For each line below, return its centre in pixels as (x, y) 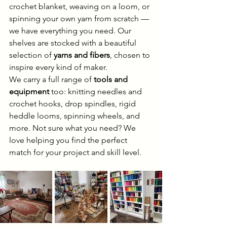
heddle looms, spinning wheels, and (75, 116)
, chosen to (131, 55)
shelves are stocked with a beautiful (74, 43)
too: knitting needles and (97, 92)
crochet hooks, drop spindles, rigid (73, 104)
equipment (29, 92)
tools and (112, 80)
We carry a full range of (51, 80)
